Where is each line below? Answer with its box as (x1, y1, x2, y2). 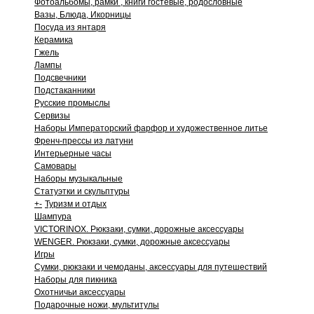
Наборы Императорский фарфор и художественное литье (34, 123, 268, 133)
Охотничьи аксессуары (34, 287, 125, 297)
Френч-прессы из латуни (34, 136, 133, 146)
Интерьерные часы (34, 149, 111, 158)
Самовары (34, 161, 76, 171)
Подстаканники (34, 86, 95, 95)
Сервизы (34, 111, 70, 121)
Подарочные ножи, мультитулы (34, 300, 159, 310)
